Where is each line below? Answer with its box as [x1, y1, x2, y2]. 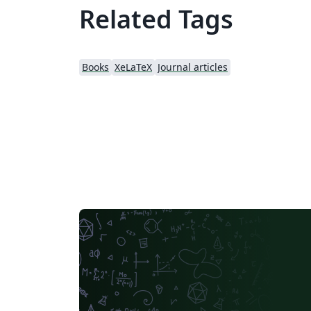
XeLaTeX [115, 60, 152, 74]
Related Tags [79, 2, 233, 36]
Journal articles [158, 60, 228, 74]
